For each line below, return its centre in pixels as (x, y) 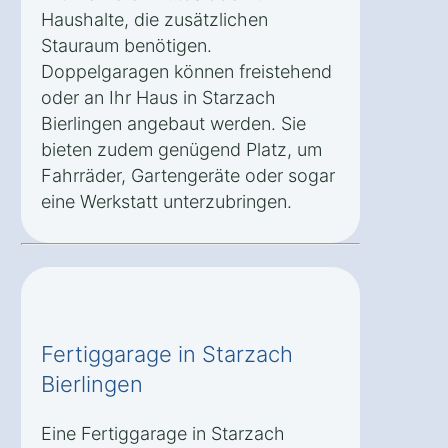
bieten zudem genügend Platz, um (181, 149)
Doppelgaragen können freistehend (186, 71)
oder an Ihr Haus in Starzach (158, 97)
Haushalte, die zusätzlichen (154, 19)
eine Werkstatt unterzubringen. (166, 201)
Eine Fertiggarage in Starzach (163, 433)
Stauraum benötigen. (126, 45)
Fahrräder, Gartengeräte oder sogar (188, 175)
